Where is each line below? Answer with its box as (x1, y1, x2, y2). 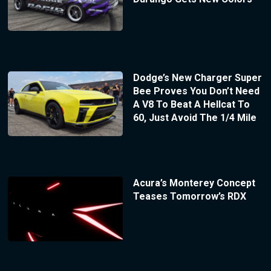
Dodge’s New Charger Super (132, 71, 262, 83)
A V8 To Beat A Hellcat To (132, 98, 250, 110)
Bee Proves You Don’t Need (132, 85, 260, 97)
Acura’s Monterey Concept (132, 177, 255, 189)
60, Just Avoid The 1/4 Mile (132, 111, 256, 123)
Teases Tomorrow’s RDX (132, 190, 246, 202)
